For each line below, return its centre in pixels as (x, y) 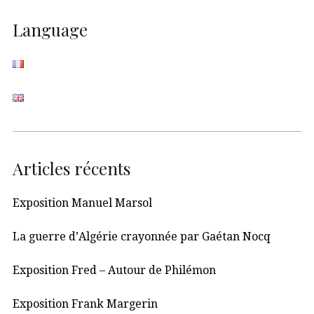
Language (50, 30)
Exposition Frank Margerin (85, 304)
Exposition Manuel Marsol (82, 203)
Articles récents (71, 169)
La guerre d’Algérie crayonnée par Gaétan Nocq (142, 237)
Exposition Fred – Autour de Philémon (114, 271)
